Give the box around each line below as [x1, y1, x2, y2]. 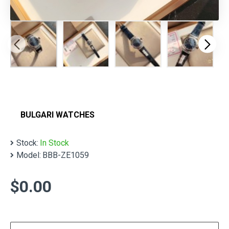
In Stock [40, 138, 69, 148]
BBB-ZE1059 [42, 150, 89, 160]
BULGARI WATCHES [20, 110, 95, 120]
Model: [16, 150, 41, 160]
